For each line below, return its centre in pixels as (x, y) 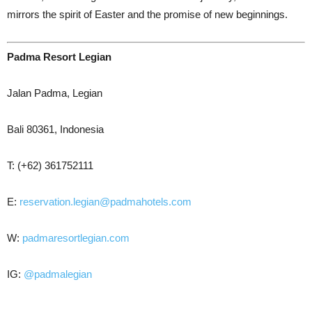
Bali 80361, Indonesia (55, 130)
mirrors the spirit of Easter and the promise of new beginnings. (147, 14)
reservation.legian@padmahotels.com (104, 202)
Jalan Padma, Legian (55, 93)
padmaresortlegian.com (76, 238)
